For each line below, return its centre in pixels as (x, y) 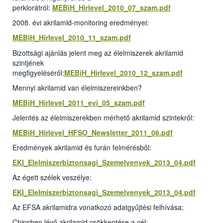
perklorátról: (31, 8)
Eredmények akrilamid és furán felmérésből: (82, 147)
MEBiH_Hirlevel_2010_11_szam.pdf (72, 38)
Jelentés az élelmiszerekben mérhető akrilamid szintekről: (103, 117)
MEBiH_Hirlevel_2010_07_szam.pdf (111, 8)
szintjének (28, 62)
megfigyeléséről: (38, 72)
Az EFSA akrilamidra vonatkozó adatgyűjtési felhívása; (98, 207)
